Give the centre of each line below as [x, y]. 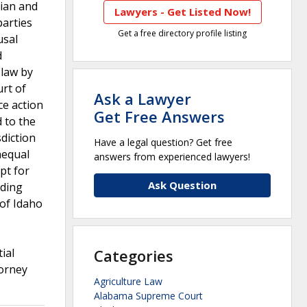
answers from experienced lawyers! [172, 157]
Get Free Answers [159, 117]
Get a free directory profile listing [182, 34]
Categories [134, 256]
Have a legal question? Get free [163, 143]
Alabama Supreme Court [148, 296]
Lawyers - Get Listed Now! [182, 12]
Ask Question [182, 185]
